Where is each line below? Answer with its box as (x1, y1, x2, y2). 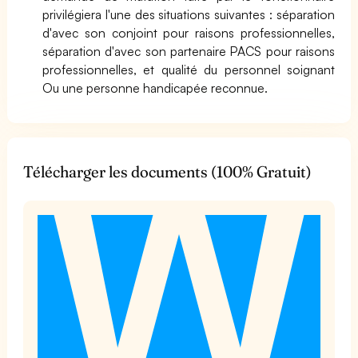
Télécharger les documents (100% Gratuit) (23, 162, 312, 181)
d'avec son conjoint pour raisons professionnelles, (42, 25, 335, 41)
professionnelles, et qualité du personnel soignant (42, 62, 335, 78)
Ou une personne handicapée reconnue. (42, 80, 268, 96)
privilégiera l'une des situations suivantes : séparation (42, 6, 335, 22)
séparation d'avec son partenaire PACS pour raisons (42, 43, 335, 59)
